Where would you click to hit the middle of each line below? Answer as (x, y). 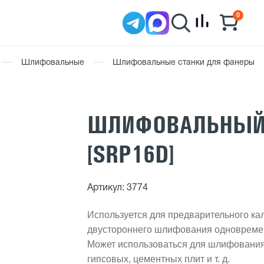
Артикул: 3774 (118, 188)
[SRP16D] (131, 154)
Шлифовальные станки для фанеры (184, 63)
